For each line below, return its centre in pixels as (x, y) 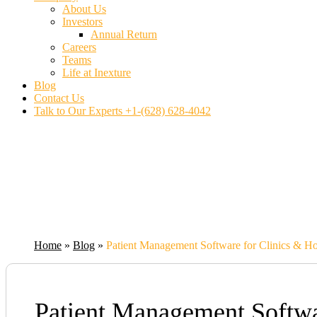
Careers (79, 47)
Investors (82, 22)
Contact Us (59, 98)
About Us (84, 9)
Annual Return (124, 35)
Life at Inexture (97, 73)
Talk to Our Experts (78, 111)
